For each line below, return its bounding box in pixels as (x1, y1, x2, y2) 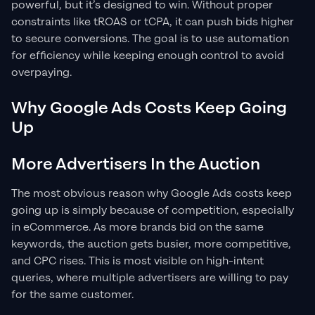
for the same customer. (11, 288, 134, 303)
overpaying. (11, 65, 72, 81)
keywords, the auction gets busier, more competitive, (11, 237, 291, 252)
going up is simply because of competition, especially (11, 203, 294, 219)
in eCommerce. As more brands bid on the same (11, 220, 264, 236)
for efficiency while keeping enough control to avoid (11, 49, 284, 64)
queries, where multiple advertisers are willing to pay (11, 271, 288, 286)
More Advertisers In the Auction (11, 153, 260, 176)
